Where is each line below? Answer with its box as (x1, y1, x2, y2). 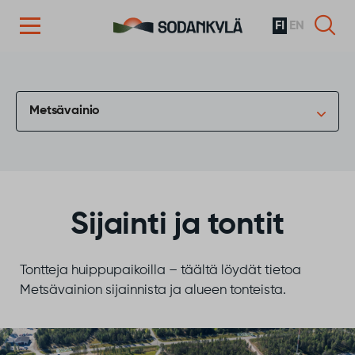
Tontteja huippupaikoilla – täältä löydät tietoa (20, 264, 301, 277)
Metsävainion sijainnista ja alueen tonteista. (20, 284, 286, 297)
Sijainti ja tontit (71, 210, 284, 241)
